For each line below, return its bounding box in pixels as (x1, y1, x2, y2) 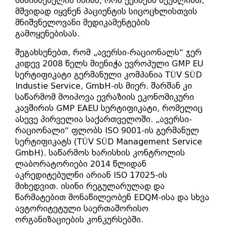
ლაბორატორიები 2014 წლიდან (15, 159, 146, 169)
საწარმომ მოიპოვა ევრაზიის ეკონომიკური (15, 92, 194, 102)
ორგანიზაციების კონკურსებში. (15, 215, 143, 224)
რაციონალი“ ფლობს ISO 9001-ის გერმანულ (15, 126, 199, 135)
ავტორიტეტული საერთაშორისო (15, 204, 148, 213)
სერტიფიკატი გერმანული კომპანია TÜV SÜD (15, 70, 202, 80)
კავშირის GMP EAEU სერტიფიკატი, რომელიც (15, 103, 203, 113)
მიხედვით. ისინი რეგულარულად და (15, 181, 165, 191)
